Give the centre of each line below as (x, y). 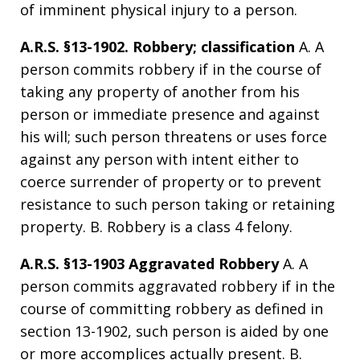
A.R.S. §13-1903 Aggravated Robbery (149, 263)
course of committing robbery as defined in (172, 308)
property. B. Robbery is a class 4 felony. (156, 226)
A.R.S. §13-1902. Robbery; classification (157, 46)
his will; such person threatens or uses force (174, 136)
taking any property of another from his (160, 91)
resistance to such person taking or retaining (178, 204)
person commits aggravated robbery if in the (178, 286)
